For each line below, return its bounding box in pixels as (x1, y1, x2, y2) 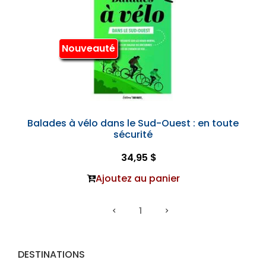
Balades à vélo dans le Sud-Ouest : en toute (27, 116, 239, 130)
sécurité (113, 128, 153, 141)
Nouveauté (61, 42, 115, 56)
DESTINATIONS (18, 248, 85, 261)
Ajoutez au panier (95, 172, 180, 185)
